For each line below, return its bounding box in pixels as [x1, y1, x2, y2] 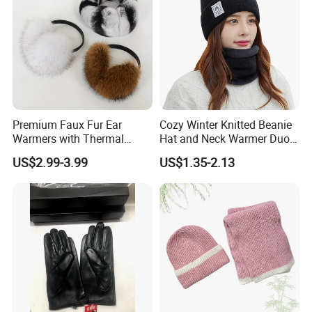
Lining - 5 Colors [13, 145, 93, 161]
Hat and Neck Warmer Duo [159, 131, 290, 147]
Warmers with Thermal [13, 131, 125, 147]
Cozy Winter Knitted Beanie [159, 117, 292, 133]
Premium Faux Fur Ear [13, 117, 123, 133]
